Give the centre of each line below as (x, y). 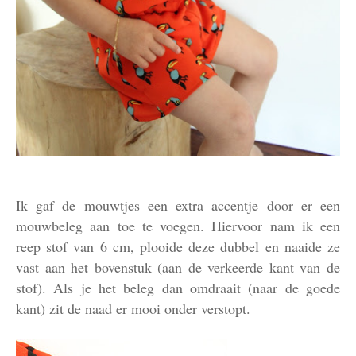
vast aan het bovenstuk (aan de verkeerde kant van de (178, 267)
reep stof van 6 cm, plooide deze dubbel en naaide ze (178, 247)
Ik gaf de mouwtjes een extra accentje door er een (178, 205)
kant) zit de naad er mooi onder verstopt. (133, 309)
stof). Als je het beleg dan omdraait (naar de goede (178, 288)
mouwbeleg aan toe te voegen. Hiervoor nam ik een (178, 226)
